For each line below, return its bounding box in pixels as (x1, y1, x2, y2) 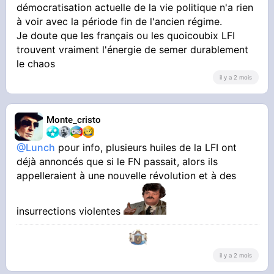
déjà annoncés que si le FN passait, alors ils (17, 155, 218, 168)
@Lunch (17, 141, 56, 154)
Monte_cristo (46, 114, 102, 125)
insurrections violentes (17, 204, 124, 217)
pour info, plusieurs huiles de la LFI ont (55, 141, 237, 154)
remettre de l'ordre (29, 20, 120, 33)
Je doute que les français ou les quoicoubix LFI (17, 29, 235, 42)
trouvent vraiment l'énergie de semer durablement (17, 43, 249, 56)
